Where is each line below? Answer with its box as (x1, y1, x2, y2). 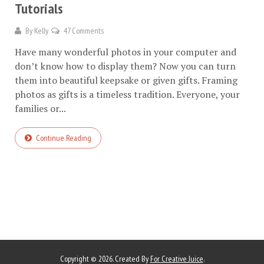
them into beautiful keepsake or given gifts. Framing (15, 73, 237, 87)
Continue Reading (36, 132, 91, 143)
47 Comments (64, 25, 104, 36)
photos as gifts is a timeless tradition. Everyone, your (15, 87, 240, 101)
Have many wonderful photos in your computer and (15, 45, 236, 58)
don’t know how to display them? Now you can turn (15, 59, 236, 72)
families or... (15, 101, 66, 115)
